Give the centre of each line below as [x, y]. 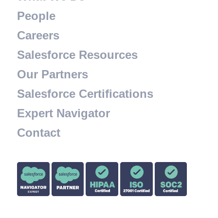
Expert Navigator [64, 113]
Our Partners [53, 74]
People [36, 16]
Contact [39, 133]
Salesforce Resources [77, 55]
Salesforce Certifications [85, 94]
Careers [38, 36]
